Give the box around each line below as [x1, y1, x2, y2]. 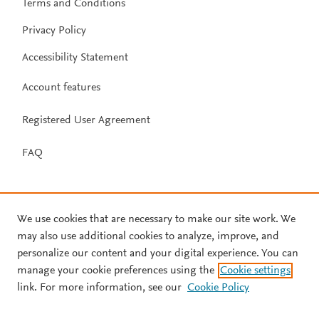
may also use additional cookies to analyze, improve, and [17, 231, 279, 242]
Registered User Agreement [22, 114, 150, 126]
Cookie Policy [187, 282, 249, 293]
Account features [22, 81, 100, 93]
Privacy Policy [22, 24, 86, 36]
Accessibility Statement [22, 51, 128, 63]
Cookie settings [220, 265, 291, 276]
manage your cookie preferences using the [17, 265, 214, 276]
